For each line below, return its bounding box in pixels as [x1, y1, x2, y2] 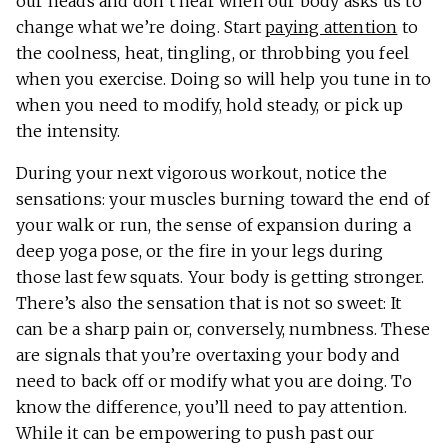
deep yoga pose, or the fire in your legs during [16, 241, 384, 262]
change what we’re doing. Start [16, 17, 266, 38]
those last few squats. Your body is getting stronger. [16, 267, 425, 288]
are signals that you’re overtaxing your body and [16, 345, 401, 366]
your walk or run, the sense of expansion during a [16, 215, 411, 236]
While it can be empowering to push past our [16, 423, 375, 444]
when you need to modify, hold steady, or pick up [16, 95, 404, 116]
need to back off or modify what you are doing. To [16, 371, 412, 392]
